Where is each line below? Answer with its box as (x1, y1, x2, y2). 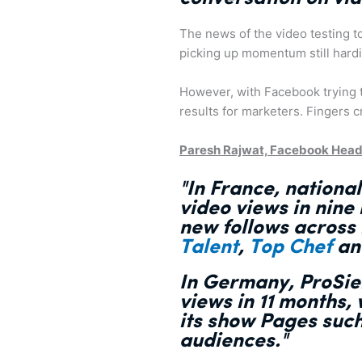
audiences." (179, 330, 288, 351)
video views (179, 197, 288, 219)
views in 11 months (179, 291, 346, 313)
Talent (179, 236, 238, 258)
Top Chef (249, 236, 332, 258)
